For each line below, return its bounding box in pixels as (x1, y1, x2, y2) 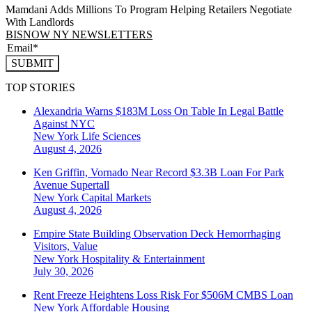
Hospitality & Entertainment (81, 252, 205, 265)
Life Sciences (81, 130, 141, 142)
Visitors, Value (33, 240, 97, 252)
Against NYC (33, 117, 95, 130)
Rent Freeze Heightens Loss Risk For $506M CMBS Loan (33, 288, 293, 301)
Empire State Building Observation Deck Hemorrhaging (33, 227, 281, 240)
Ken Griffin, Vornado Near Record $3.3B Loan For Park (33, 166, 284, 178)
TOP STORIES (6, 81, 75, 93)
